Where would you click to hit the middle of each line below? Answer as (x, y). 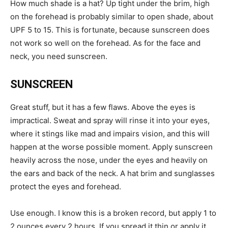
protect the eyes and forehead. (66, 187)
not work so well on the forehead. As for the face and (105, 43)
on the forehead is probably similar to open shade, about (112, 17)
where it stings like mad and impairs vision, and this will (110, 134)
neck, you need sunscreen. (59, 56)
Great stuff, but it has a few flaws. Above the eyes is (103, 107)
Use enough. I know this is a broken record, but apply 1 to (113, 213)
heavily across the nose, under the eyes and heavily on (109, 160)
